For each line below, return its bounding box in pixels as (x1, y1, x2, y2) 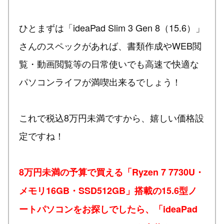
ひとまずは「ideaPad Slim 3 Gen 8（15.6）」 (19, 20, 204, 34)
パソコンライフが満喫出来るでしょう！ (19, 74, 181, 88)
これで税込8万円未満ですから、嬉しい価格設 (19, 110, 204, 124)
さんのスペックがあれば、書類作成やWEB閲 (19, 38, 201, 52)
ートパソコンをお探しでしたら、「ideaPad (19, 202, 197, 215)
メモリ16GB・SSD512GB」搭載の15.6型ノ (19, 183, 197, 197)
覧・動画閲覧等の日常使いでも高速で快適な (19, 56, 199, 70)
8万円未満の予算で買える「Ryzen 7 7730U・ (19, 165, 204, 178)
